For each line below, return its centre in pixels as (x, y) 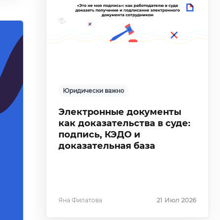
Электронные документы (120, 112)
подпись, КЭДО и (100, 135)
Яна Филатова (81, 200)
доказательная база (107, 146)
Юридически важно (94, 91)
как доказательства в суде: (125, 123)
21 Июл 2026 (176, 200)
